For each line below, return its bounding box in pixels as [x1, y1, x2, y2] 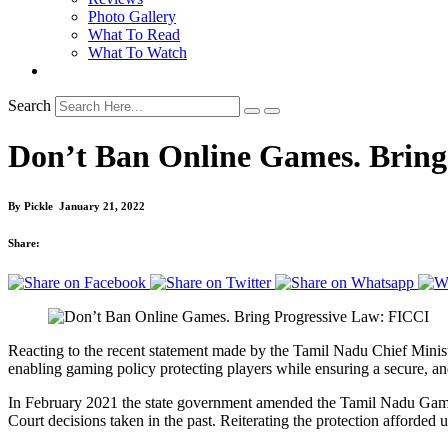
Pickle [24, 200, 53, 213]
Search [8, 97, 51, 114]
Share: [8, 237, 40, 250]
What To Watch [88, 44, 187, 61]
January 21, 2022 [53, 200, 145, 213]
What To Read [88, 26, 180, 43]
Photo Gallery [88, 8, 176, 25]
